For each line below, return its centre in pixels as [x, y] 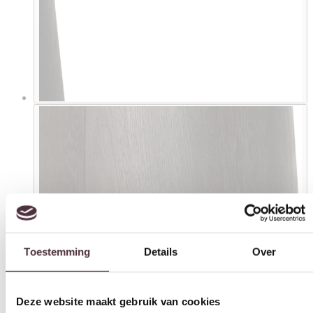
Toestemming [57, 247]
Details [161, 247]
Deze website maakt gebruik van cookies [118, 297]
